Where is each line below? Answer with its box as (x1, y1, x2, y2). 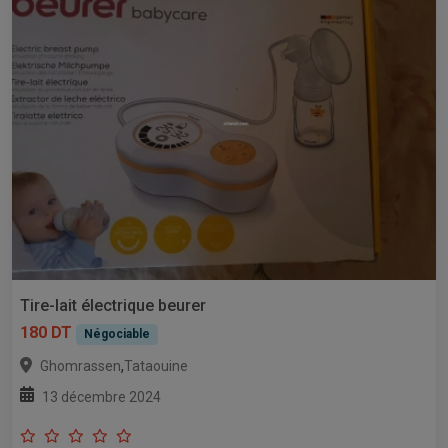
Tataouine (124, 357, 188, 374)
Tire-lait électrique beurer (20, 296, 206, 316)
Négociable (83, 327, 150, 342)
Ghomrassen (40, 357, 121, 374)
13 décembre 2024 (42, 388, 161, 405)
